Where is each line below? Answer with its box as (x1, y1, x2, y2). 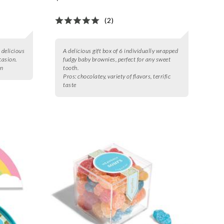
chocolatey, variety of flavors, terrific (77, 72, 171, 80)
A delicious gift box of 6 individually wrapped (63, 47, 178, 55)
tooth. (63, 64, 79, 72)
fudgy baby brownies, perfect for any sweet (63, 55, 171, 63)
